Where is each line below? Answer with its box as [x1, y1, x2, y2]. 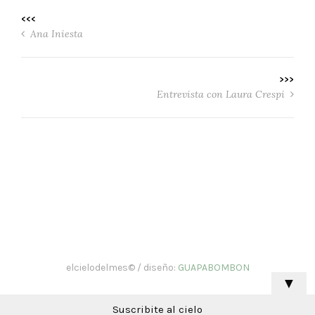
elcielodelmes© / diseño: [65, 261, 178, 274]
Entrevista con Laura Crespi [157, 87, 288, 101]
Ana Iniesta [27, 27, 83, 40]
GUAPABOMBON [177, 261, 250, 274]
